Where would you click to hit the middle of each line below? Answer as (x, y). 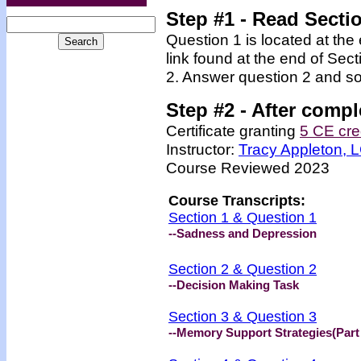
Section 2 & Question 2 (243, 269)
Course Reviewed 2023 (248, 168)
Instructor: (202, 149)
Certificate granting (233, 131)
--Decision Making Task (234, 285)
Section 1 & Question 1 (243, 218)
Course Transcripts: (237, 201)
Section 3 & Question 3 (243, 317)
